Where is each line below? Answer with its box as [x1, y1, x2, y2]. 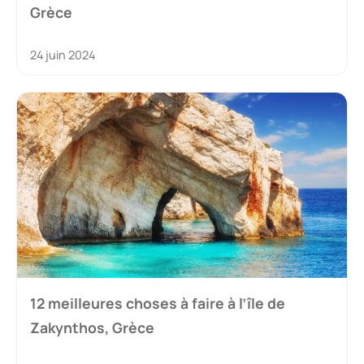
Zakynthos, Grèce [30, 317, 154, 337]
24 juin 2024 [30, 46, 95, 63]
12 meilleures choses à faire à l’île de [30, 292, 285, 313]
